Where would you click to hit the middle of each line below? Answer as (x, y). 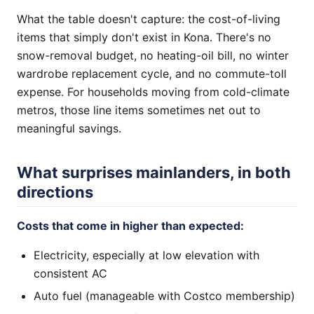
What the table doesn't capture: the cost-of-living (149, 19)
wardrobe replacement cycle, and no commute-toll (152, 74)
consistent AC (70, 273)
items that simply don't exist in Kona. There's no (144, 37)
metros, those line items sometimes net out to (139, 110)
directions (55, 192)
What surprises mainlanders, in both (154, 172)
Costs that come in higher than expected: (130, 226)
